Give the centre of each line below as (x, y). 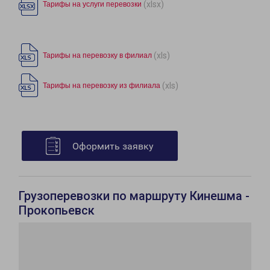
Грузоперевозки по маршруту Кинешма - (134, 196)
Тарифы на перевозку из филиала (102, 86)
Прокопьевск (57, 211)
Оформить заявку (113, 146)
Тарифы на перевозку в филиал (97, 56)
